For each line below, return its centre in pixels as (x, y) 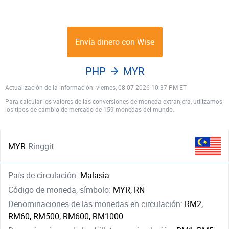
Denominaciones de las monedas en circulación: (96, 204)
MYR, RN (129, 190)
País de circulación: (44, 175)
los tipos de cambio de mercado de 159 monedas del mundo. (90, 109)
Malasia (95, 175)
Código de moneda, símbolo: (61, 190)
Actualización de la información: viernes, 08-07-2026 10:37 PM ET (96, 87)
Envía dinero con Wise (114, 42)
